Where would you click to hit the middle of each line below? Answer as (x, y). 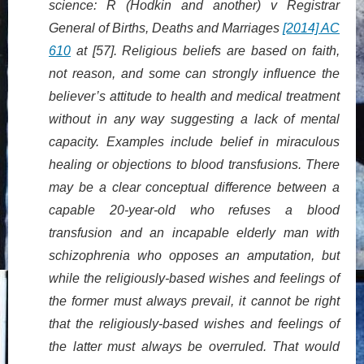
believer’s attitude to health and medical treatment (194, 96)
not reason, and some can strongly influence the (194, 73)
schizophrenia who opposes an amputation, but (194, 255)
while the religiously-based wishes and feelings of (194, 278)
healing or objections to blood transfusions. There (194, 164)
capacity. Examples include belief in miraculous (194, 141)
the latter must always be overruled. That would (194, 346)
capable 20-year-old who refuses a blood (194, 210)
